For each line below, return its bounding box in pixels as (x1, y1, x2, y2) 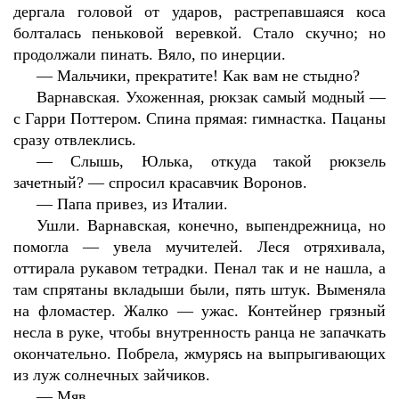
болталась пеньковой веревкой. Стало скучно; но (13, 24, 386, 42)
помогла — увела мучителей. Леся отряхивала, (13, 238, 386, 256)
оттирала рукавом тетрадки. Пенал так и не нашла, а (13, 259, 386, 277)
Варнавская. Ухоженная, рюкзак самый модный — (37, 88, 386, 106)
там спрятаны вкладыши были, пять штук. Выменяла (13, 281, 386, 298)
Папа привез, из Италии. (57, 195, 229, 213)
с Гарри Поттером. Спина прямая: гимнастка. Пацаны (13, 110, 386, 127)
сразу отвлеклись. (13, 131, 136, 149)
